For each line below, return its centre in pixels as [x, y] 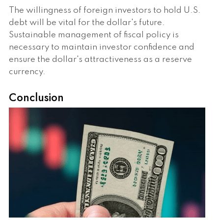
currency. [27, 72]
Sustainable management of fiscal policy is [94, 35]
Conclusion [36, 97]
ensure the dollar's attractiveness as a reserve [100, 59]
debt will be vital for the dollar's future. [87, 23]
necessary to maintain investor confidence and [102, 47]
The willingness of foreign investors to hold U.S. [105, 10]
